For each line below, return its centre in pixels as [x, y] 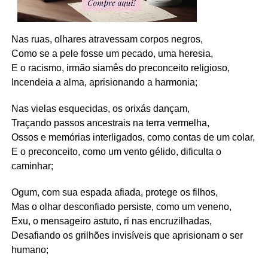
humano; [30, 249]
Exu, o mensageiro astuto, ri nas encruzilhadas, [111, 221]
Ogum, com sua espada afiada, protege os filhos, [114, 192]
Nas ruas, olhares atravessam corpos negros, [107, 39]
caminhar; [32, 166]
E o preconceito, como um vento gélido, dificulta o [116, 151]
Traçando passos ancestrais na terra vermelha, [110, 123]
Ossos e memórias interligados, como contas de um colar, [133, 137]
